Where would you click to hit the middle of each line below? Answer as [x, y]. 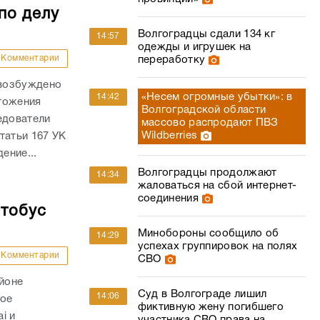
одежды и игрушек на [194, 47]
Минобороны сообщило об [208, 234]
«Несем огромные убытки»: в [217, 97]
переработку [171, 60]
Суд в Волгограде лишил [202, 294]
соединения [168, 199]
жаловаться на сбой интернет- [217, 186]
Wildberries [169, 136]
